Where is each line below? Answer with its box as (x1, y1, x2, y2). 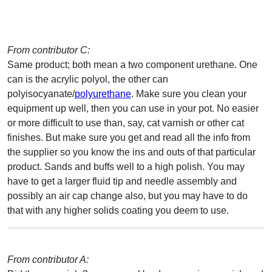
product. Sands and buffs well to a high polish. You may (7, 161, 245, 172)
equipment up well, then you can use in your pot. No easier (7, 103, 259, 114)
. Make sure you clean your (131, 88, 246, 99)
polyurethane (75, 88, 131, 99)
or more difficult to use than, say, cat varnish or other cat (7, 117, 244, 128)
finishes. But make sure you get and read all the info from (7, 132, 250, 143)
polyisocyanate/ (7, 88, 75, 99)
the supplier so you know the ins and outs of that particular (7, 146, 256, 157)
